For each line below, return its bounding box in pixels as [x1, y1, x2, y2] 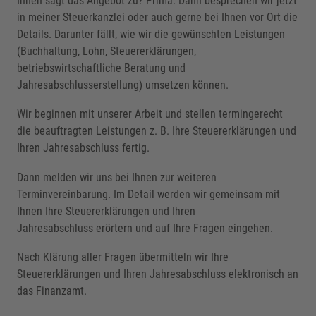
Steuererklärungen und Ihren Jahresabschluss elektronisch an [16, 267, 298, 281]
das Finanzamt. [16, 284, 87, 298]
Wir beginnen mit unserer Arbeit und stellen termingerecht [16, 107, 283, 121]
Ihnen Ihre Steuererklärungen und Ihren [16, 204, 195, 218]
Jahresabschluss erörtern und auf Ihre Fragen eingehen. [16, 221, 273, 235]
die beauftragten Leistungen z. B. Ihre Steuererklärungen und [16, 124, 296, 138]
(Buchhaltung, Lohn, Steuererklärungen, [16, 44, 196, 58]
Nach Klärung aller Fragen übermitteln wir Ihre [16, 250, 229, 265]
